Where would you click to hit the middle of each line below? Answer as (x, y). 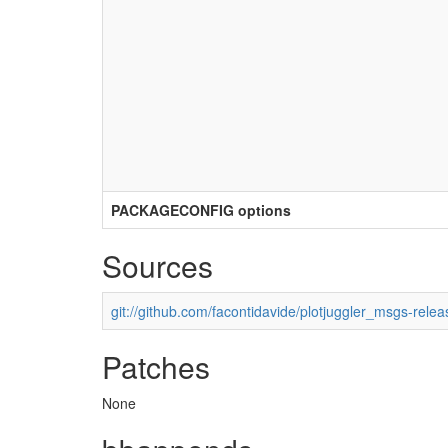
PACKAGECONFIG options (201, 210)
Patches (156, 366)
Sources (157, 265)
